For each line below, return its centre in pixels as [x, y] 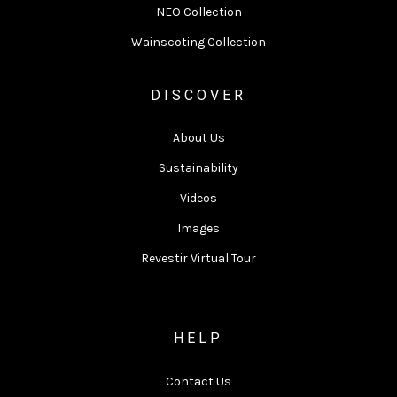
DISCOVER [198, 95]
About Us [198, 137]
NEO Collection [198, 12]
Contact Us [198, 381]
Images [198, 228]
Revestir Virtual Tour [198, 258]
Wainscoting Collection [198, 42]
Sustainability [198, 167]
